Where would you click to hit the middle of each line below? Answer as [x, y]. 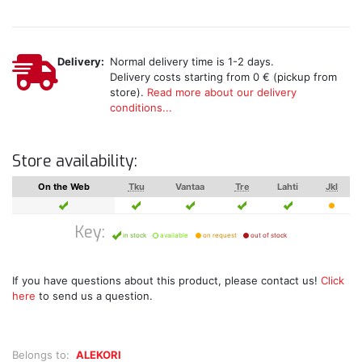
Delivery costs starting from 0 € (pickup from [223, 76]
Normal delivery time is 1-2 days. [192, 61]
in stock [133, 235]
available [173, 235]
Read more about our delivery [221, 92]
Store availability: [75, 161]
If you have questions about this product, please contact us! [166, 280]
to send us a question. [94, 295]
